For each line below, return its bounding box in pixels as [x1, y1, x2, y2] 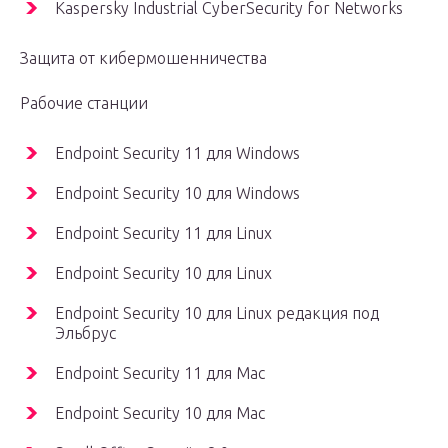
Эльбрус [55, 324, 116, 343]
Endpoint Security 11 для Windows [55, 144, 300, 163]
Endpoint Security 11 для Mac [55, 364, 265, 383]
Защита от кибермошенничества [20, 49, 267, 68]
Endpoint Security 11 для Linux [55, 224, 272, 243]
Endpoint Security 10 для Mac [55, 404, 265, 423]
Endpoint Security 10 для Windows [55, 184, 300, 203]
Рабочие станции [20, 94, 148, 113]
